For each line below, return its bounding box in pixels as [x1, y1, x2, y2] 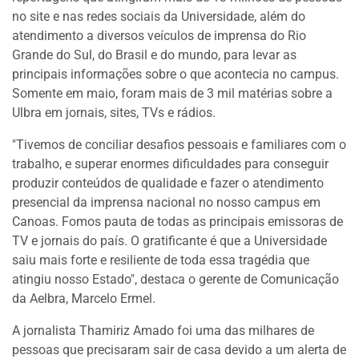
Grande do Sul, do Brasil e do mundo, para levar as [12, 47, 296, 63]
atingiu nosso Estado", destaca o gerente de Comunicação [12, 272, 339, 287]
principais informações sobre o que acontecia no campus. [12, 67, 339, 82]
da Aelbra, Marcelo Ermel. [12, 291, 162, 306]
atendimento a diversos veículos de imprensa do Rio [12, 28, 306, 43]
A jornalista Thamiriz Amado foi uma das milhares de [12, 323, 314, 338]
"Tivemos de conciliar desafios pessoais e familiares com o [12, 137, 346, 152]
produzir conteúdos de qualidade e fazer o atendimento [12, 175, 324, 191]
